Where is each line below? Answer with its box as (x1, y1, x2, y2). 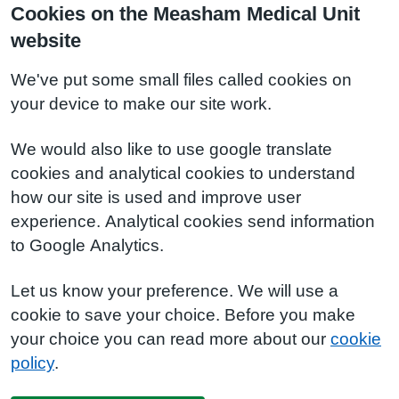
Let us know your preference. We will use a (11, 282, 338, 299)
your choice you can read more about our (11, 330, 330, 347)
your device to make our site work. (11, 95, 272, 112)
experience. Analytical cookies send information (11, 213, 375, 230)
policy (11, 354, 54, 371)
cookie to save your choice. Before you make (11, 306, 355, 323)
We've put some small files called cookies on (11, 71, 352, 88)
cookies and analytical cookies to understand (11, 165, 355, 182)
